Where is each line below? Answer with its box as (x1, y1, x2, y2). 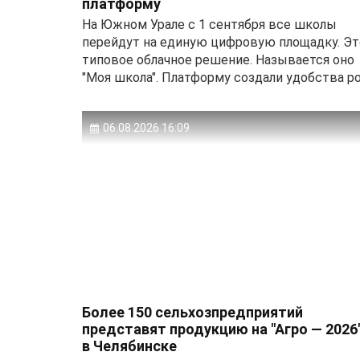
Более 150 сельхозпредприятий (82, 304, 303, 321)
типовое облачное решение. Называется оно (82, 52, 354, 68)
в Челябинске (82, 337, 177, 355)
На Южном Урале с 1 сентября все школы (82, 17, 337, 33)
